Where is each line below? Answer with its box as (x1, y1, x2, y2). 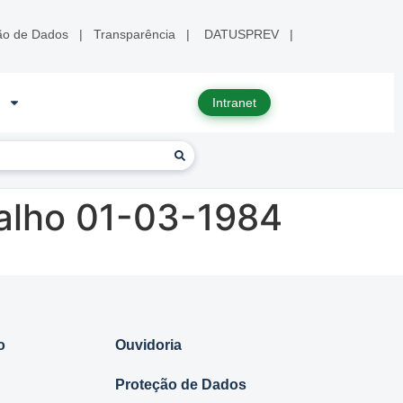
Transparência (94, 27, 175, 41)
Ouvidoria (115, 337, 182, 354)
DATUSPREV (204, 27, 279, 41)
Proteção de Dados (115, 376, 246, 392)
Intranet (211, 95, 256, 111)
